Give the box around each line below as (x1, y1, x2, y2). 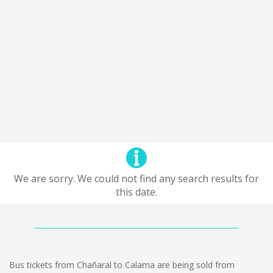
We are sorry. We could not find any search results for (14, 172, 259, 185)
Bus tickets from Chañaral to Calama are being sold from (9, 259, 235, 271)
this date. (116, 185, 157, 199)
